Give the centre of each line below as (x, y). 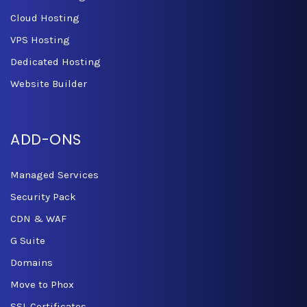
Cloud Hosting (45, 18)
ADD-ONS (46, 140)
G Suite (28, 241)
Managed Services (54, 175)
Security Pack (43, 197)
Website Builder (49, 84)
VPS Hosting (40, 40)
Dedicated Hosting (56, 62)
